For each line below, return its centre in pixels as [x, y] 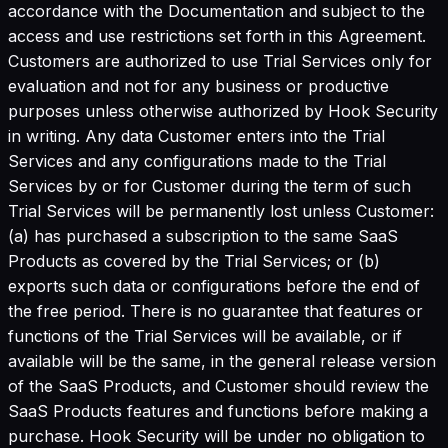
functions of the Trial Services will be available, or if [205, 335]
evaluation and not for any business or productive [198, 85]
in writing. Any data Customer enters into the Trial [196, 135]
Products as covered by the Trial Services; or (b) [194, 260]
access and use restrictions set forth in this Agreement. [217, 35]
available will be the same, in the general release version [222, 360]
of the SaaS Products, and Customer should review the [218, 385]
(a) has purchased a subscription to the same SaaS [203, 235]
